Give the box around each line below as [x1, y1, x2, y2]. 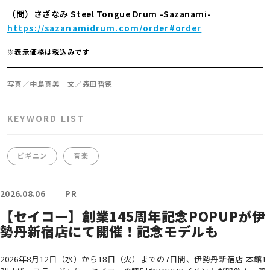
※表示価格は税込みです [7, 46, 90, 57]
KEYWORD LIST [7, 111, 85, 124]
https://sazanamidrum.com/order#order [7, 21, 202, 34]
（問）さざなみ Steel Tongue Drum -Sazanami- [7, 7, 212, 20]
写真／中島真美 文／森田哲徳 [7, 78, 113, 89]
